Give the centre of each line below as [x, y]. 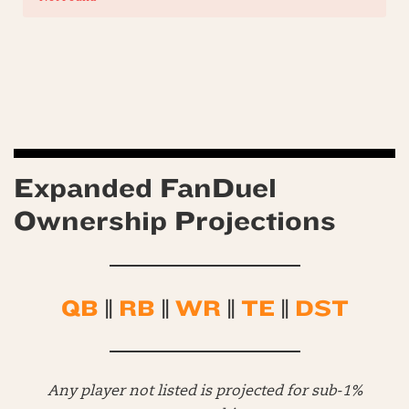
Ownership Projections [175, 220]
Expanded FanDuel [145, 188]
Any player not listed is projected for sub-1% [204, 391]
